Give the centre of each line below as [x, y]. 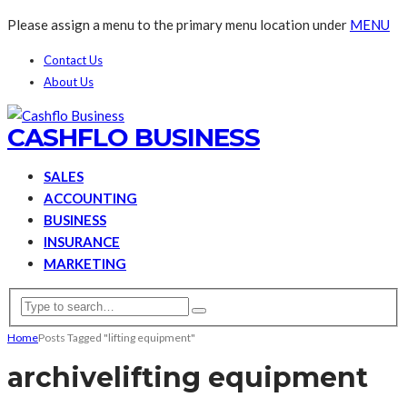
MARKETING [85, 263]
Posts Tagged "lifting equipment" [117, 337]
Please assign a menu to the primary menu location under [179, 25]
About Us [69, 82]
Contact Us [73, 60]
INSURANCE [82, 242]
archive [60, 377]
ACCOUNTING [90, 198]
